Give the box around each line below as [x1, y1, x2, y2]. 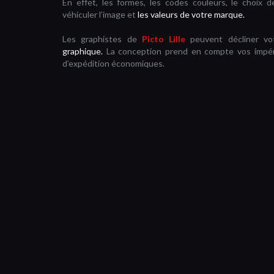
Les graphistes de [62, 34, 142, 45]
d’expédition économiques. [62, 58, 165, 69]
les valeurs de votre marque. [138, 9, 245, 20]
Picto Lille [141, 34, 186, 45]
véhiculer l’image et [62, 9, 138, 20]
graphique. [62, 46, 103, 57]
